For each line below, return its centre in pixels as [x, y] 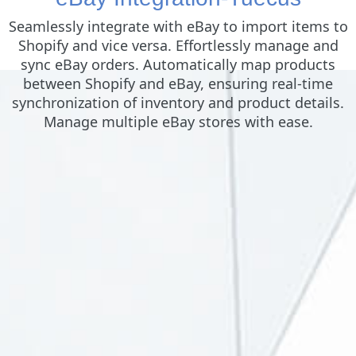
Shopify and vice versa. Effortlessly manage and [178, 46]
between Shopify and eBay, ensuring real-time [178, 84]
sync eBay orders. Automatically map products [178, 65]
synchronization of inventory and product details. [178, 103]
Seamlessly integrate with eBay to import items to [178, 27]
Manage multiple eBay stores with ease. [178, 122]
